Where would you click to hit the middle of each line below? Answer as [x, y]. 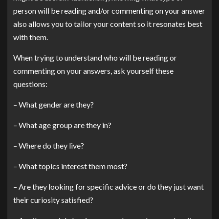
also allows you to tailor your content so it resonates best [108, 23]
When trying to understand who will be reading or [95, 57]
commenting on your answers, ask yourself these [93, 70]
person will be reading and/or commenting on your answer [109, 10]
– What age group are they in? [62, 125]
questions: [30, 84]
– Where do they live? [49, 145]
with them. [31, 37]
